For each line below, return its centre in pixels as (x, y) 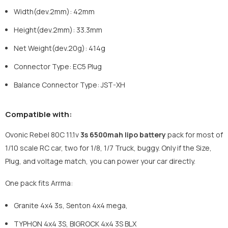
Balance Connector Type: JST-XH (69, 85)
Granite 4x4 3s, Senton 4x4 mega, (71, 206)
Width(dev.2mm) (42, 12)
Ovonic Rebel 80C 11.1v (43, 135)
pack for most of (194, 135)
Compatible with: (39, 115)
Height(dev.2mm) (43, 30)
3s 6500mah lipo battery (123, 135)
